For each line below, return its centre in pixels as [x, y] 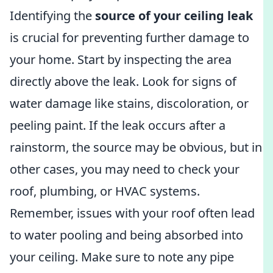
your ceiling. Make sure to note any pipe [122, 257]
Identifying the [52, 16]
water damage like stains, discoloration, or [129, 103]
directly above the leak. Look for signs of [123, 81]
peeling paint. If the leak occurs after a [118, 125]
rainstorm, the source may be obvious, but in [136, 147]
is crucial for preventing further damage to [129, 37]
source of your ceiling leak [174, 16]
